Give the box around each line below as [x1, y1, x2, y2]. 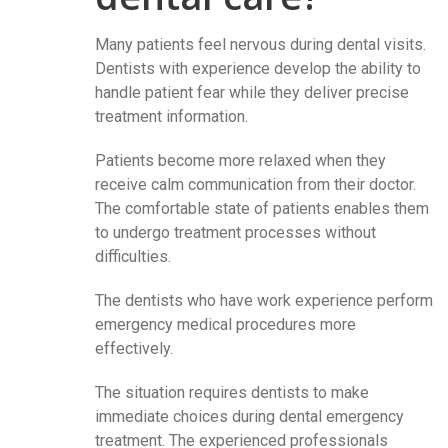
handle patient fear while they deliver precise [95, 82, 409, 102]
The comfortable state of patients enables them [95, 198, 429, 218]
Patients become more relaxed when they [95, 150, 386, 170]
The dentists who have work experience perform [95, 290, 433, 310]
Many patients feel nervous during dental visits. [95, 34, 426, 54]
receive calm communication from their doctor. [95, 174, 416, 194]
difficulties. [95, 246, 171, 266]
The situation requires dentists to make [95, 382, 369, 402]
